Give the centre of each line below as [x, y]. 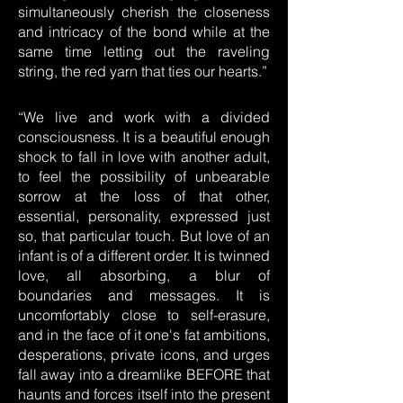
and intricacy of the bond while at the [144, 31]
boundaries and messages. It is [144, 295]
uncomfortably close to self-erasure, [144, 315]
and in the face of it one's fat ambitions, [144, 335]
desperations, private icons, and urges [144, 354]
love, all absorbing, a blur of [144, 275]
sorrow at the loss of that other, [144, 196]
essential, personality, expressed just [144, 216]
